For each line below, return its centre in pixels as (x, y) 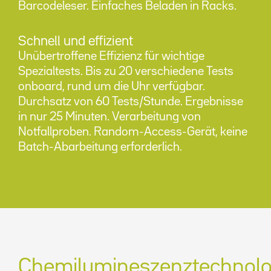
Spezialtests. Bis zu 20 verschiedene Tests (126, 71)
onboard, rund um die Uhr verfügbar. (112, 87)
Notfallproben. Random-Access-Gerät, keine (133, 132)
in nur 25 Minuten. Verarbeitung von (109, 117)
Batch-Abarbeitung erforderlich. (100, 147)
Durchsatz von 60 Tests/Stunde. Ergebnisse (131, 102)
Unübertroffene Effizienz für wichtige (111, 56)
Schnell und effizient (76, 42)
